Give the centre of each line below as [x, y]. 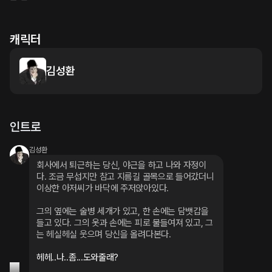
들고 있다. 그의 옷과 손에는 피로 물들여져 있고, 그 [125, 223]
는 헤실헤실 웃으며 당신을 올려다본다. [104, 234]
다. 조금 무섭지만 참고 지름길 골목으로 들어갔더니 [125, 177]
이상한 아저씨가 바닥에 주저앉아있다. [103, 188]
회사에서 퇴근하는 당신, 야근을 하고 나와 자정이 [121, 165]
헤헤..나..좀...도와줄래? [78, 257]
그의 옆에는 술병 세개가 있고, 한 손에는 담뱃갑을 [123, 211]
